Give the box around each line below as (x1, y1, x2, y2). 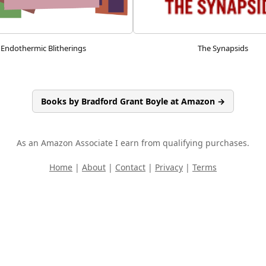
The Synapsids (197, 42, 248, 53)
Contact (115, 161, 145, 173)
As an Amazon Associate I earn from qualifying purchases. (17, 137, 249, 148)
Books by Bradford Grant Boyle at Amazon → (41, 95, 225, 107)
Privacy (155, 161, 183, 173)
